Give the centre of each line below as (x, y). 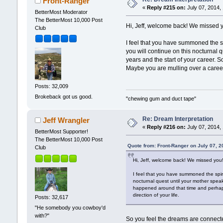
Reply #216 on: (166, 127)
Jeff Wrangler (66, 120)
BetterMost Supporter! (61, 132)
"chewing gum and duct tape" (161, 99)
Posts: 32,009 (51, 86)
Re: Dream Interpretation (177, 119)
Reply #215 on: (166, 8)
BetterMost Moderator (61, 12)
